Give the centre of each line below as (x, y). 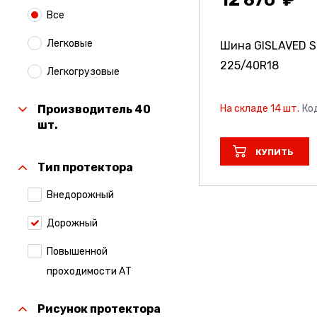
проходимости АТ (89, 271)
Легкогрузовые (83, 72)
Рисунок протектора (99, 309)
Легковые (69, 44)
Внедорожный (80, 195)
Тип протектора (85, 167)
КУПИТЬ (274, 152)
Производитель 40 (94, 109)
